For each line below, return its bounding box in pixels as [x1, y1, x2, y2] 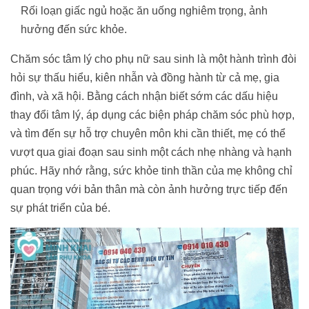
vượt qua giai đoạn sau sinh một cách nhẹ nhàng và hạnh [10, 146, 292, 158]
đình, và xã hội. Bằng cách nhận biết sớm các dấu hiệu [10, 90, 278, 102]
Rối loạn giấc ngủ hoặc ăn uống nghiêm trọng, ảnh [21, 4, 268, 17]
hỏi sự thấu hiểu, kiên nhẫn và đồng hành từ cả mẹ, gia [10, 71, 279, 83]
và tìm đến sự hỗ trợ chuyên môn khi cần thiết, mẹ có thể [10, 127, 286, 139]
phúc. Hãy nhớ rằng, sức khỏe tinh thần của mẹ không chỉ [10, 164, 292, 177]
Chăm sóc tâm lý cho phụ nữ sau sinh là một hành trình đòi [10, 52, 297, 65]
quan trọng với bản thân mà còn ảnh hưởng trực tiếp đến [10, 183, 288, 195]
